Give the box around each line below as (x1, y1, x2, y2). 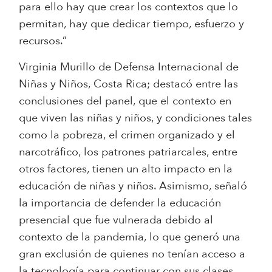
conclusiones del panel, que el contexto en (19, 93, 232, 109)
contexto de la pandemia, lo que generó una (19, 229, 241, 245)
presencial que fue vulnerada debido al (19, 212, 214, 228)
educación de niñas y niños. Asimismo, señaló (19, 178, 248, 194)
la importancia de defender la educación (19, 195, 222, 211)
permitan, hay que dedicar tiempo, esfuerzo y (19, 16, 245, 32)
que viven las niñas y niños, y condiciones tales (19, 110, 253, 126)
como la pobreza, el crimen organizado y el (19, 127, 236, 143)
